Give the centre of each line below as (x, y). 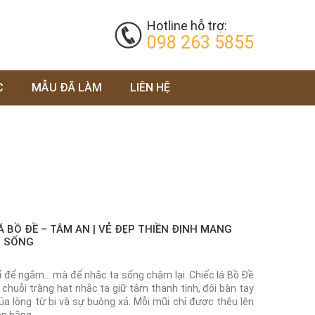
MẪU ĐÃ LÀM (67, 88)
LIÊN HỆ (150, 88)
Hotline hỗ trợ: (187, 26)
